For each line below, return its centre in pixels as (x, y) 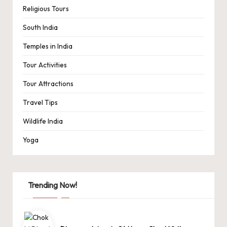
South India (40, 28)
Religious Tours (46, 9)
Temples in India (48, 46)
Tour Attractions (48, 84)
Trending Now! (52, 185)
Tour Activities (45, 65)
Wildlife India (43, 121)
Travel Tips (40, 103)
